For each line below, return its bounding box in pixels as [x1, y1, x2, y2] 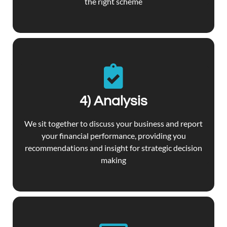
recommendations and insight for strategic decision [25, 142, 202, 153]
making [101, 155, 126, 165]
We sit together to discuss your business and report [24, 118, 203, 128]
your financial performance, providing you [41, 130, 186, 140]
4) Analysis [80, 93, 147, 108]
